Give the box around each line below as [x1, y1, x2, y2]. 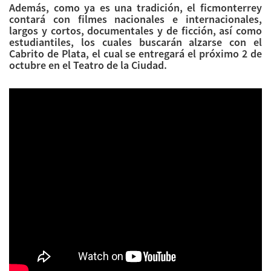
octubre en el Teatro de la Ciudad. [9, 58, 167, 73]
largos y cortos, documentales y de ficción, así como [9, 24, 262, 38]
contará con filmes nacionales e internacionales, [9, 12, 262, 27]
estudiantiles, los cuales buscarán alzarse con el [9, 35, 262, 50]
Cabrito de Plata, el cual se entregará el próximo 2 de [9, 47, 262, 61]
